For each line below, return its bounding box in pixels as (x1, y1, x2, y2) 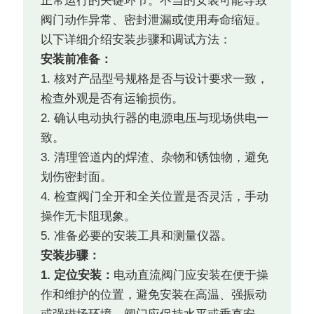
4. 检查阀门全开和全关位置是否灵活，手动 (41, 190, 269, 204)
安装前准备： (41, 53, 113, 67)
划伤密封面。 (41, 170, 113, 184)
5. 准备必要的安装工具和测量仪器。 (41, 229, 233, 243)
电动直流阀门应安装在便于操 (114, 268, 269, 282)
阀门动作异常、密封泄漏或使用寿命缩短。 (41, 13, 268, 27)
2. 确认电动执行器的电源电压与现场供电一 (41, 111, 269, 125)
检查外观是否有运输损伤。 (41, 92, 184, 106)
